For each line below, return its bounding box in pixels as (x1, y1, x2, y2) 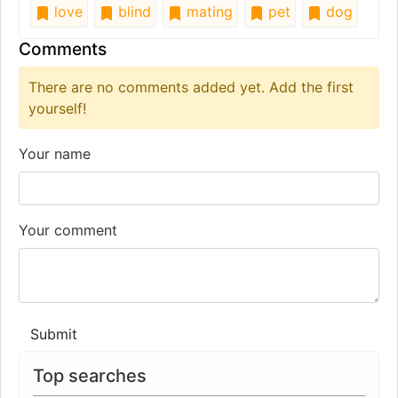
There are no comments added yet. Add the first (28, 77, 354, 96)
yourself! (28, 99, 86, 117)
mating (182, 2, 233, 20)
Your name (19, 144, 91, 163)
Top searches (33, 364, 147, 386)
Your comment (19, 220, 117, 239)
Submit (30, 324, 77, 343)
